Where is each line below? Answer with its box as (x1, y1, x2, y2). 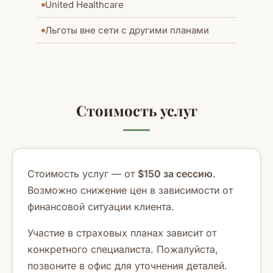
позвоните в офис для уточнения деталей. (27, 260, 227, 272)
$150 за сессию (138, 168, 213, 180)
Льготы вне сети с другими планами (45, 24, 209, 36)
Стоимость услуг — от (27, 168, 138, 180)
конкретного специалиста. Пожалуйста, (27, 243, 218, 255)
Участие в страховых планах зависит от (27, 227, 216, 239)
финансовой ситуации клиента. (27, 200, 174, 213)
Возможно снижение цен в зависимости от (27, 184, 233, 196)
